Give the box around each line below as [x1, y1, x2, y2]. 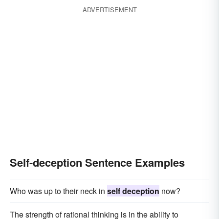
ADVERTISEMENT [82, 5, 137, 14]
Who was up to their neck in [10, 185, 107, 197]
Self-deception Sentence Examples [10, 154, 185, 170]
